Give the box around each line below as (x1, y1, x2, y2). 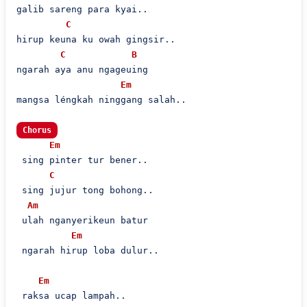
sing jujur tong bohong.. (16, 185, 153, 195)
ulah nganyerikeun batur (16, 215, 148, 225)
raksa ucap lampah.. (16, 291, 126, 301)
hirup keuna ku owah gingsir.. (16, 34, 175, 45)
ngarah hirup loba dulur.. (16, 245, 159, 256)
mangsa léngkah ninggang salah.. (16, 95, 186, 105)
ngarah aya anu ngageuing (16, 64, 148, 75)
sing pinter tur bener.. (16, 155, 148, 165)
